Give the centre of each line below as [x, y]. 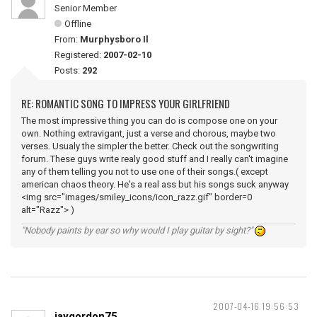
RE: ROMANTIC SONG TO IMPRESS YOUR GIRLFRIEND [126, 103]
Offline [78, 24]
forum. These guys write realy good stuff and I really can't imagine [155, 159]
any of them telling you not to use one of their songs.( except [145, 172]
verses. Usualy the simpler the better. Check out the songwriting [150, 146]
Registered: [79, 55]
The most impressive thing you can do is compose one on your [149, 121]
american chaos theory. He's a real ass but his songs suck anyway [155, 184]
